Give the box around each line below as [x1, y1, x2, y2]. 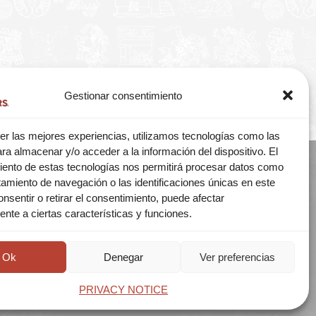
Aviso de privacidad [145, 225, 250, 237]
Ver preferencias [200, 250, 276, 263]
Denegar [103, 250, 143, 263]
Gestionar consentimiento [64, 89, 183, 102]
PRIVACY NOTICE [78, 284, 168, 296]
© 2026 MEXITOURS [144, 206, 251, 218]
